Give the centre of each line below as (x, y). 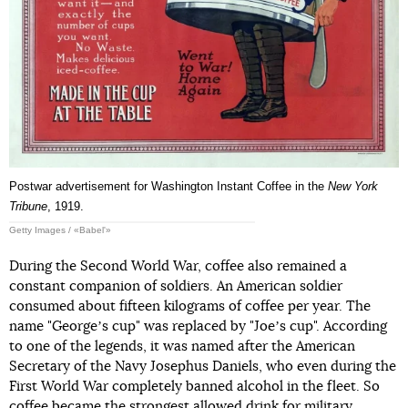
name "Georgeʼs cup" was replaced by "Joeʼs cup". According (198, 327)
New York (353, 187)
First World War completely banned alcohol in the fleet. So (194, 387)
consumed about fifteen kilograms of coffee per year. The (190, 307)
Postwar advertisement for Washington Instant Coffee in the (168, 187)
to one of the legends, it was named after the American (182, 347)
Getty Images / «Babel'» (60, 230)
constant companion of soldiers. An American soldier (176, 287)
